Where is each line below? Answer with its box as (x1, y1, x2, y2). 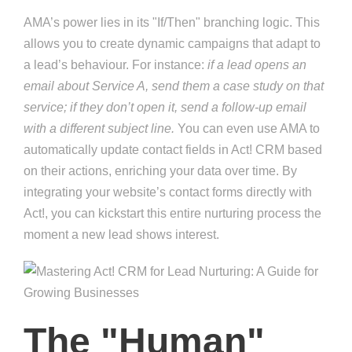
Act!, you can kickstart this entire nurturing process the (24, 207, 321, 221)
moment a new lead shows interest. (24, 228, 219, 242)
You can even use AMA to (174, 122, 320, 136)
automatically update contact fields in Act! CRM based (24, 143, 322, 157)
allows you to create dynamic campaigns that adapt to (24, 37, 321, 51)
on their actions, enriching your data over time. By (24, 164, 297, 178)
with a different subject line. (24, 122, 174, 136)
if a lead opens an (207, 58, 306, 72)
